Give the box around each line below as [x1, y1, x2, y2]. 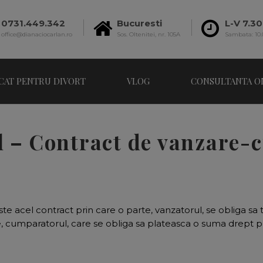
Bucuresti [117, 17, 162, 29]
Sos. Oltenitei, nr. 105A [117, 30, 180, 38]
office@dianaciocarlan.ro [1, 30, 72, 38]
